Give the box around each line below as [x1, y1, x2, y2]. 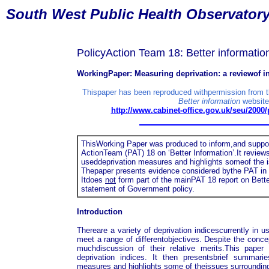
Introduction [77, 207, 122, 216]
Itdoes [81, 175, 105, 184]
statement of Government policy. [81, 184, 195, 193]
